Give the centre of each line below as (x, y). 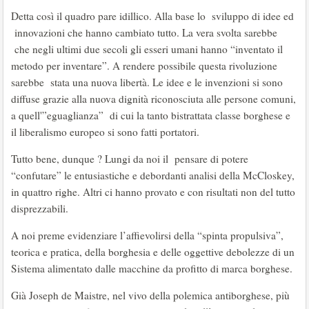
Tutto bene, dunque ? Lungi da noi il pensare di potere (131, 159)
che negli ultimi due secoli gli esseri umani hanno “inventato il (147, 49)
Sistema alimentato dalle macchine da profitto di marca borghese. (152, 268)
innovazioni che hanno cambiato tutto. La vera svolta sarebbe (144, 32)
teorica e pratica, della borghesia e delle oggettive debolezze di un (153, 252)
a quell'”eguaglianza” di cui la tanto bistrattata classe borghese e (151, 115)
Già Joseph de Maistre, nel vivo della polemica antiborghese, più (150, 295)
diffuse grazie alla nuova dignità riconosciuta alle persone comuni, (153, 99)
